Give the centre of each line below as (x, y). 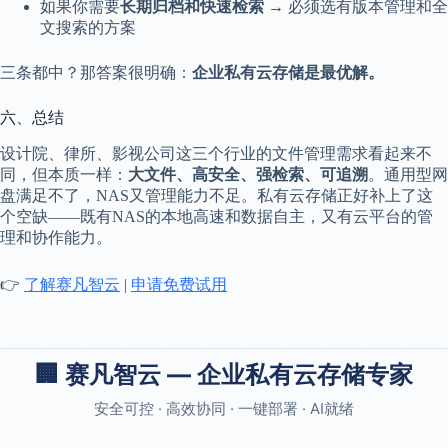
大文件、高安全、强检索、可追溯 (248, 174)
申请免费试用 (179, 284)
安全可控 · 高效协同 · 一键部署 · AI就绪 (224, 408)
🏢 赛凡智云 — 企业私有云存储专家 (224, 374)
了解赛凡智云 (72, 284)
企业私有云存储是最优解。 (288, 72)
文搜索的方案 (88, 27)
